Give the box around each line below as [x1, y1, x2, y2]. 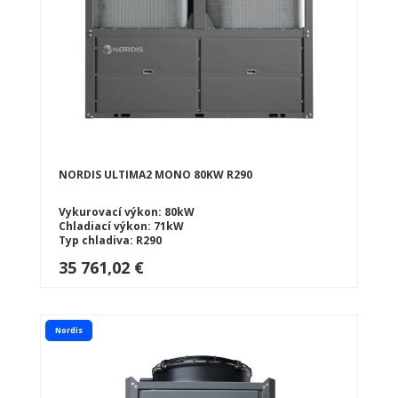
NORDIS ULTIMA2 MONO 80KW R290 [59, 166, 252, 182]
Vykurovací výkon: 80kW [59, 203, 195, 219]
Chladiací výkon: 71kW [59, 218, 184, 234]
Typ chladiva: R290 [59, 232, 162, 248]
